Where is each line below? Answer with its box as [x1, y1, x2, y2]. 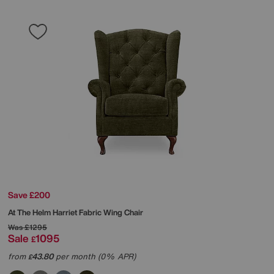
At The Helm [8, 207, 53, 219]
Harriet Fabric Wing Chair [53, 207, 143, 219]
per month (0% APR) [53, 251, 136, 263]
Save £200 [8, 188, 50, 202]
